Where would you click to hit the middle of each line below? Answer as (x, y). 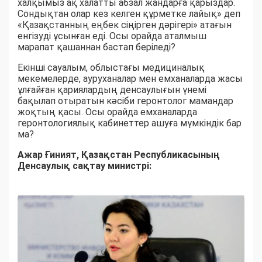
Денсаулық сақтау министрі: (85, 166)
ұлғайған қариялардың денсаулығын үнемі (112, 89)
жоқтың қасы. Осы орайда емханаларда (107, 112)
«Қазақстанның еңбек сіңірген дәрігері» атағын (125, 25)
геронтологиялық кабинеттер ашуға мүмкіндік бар (130, 123)
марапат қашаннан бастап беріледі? (96, 47)
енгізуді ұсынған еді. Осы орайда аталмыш (112, 36)
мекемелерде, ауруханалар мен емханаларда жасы (130, 78)
